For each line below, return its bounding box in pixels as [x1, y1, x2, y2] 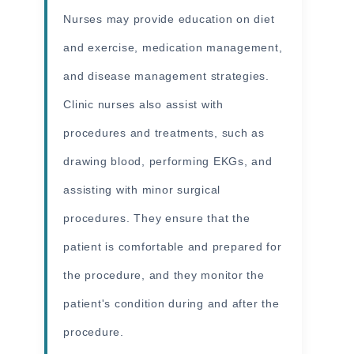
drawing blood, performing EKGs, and [63, 154, 273, 168]
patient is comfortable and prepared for [63, 239, 282, 253]
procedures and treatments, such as [63, 126, 265, 139]
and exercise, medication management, [63, 40, 283, 54]
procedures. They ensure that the [63, 211, 250, 224]
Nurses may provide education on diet [63, 12, 275, 25]
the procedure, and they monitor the [63, 268, 265, 281]
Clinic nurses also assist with [63, 97, 224, 111]
